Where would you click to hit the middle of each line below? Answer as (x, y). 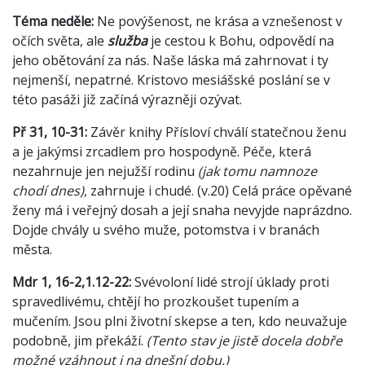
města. (32, 250)
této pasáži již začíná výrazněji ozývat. (127, 100)
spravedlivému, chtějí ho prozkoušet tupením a (156, 302)
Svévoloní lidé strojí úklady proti (232, 282)
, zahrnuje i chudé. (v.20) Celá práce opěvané (218, 191)
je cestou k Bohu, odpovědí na (241, 41)
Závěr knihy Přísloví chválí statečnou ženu (217, 132)
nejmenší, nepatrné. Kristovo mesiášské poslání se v (171, 80)
